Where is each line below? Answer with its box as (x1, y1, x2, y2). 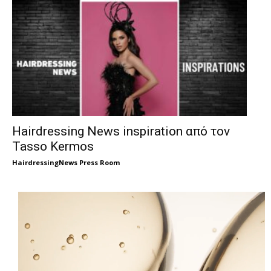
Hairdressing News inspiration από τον (12, 124, 230, 139)
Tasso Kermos (12, 139, 94, 154)
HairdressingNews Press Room (12, 158, 120, 168)
